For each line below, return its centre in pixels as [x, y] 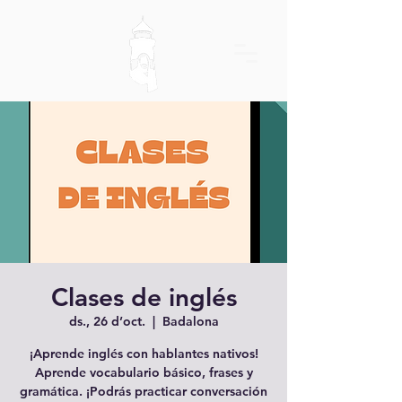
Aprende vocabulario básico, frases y [144, 372]
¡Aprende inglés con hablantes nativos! [144, 354]
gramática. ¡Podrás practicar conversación [144, 391]
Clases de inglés [144, 297]
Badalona [190, 321]
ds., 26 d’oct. [107, 321]
